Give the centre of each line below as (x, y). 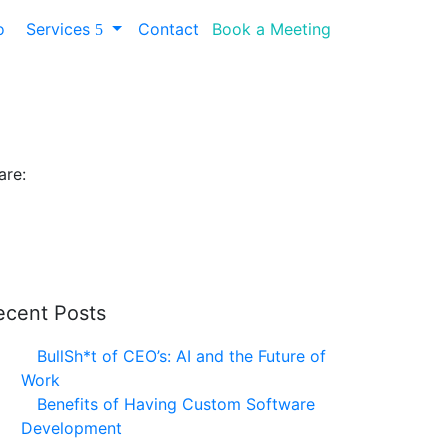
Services (61, 28)
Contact (171, 28)
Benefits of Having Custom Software (176, 403)
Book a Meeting (271, 28)
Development (71, 427)
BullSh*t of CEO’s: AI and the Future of (181, 355)
